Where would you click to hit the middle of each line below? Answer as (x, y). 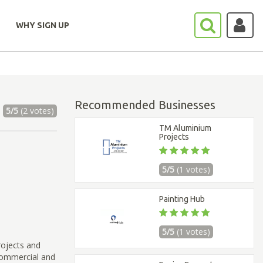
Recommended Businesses (145, 105)
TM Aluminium (186, 128)
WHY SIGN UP (43, 25)
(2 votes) (36, 111)
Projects (174, 137)
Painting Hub (182, 199)
